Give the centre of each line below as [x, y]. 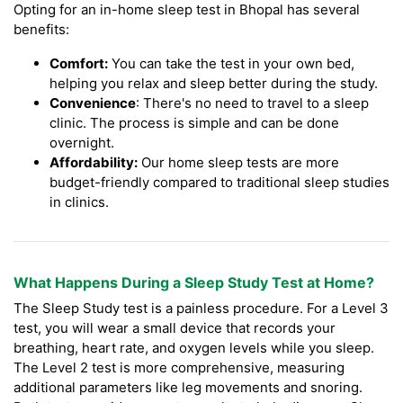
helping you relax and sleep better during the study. [214, 84]
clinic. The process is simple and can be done [194, 123]
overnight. [82, 143]
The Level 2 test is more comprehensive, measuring [179, 368]
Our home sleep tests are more [238, 163]
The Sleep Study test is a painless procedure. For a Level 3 [201, 309]
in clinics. [79, 202]
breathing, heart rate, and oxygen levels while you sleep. [194, 348]
